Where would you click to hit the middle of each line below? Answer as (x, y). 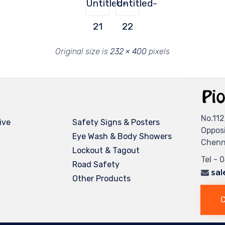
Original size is (83, 52)
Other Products (102, 179)
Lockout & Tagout (106, 151)
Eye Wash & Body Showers (122, 137)
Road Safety (96, 165)
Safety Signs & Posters (116, 123)
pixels (158, 52)
